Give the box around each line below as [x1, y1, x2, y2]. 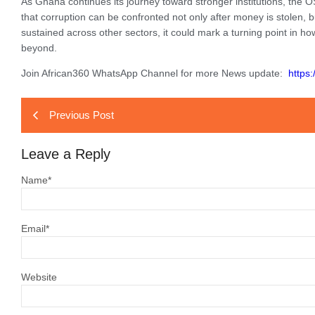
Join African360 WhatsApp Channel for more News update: [21, 67, 288, 79]
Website [21, 271, 57, 283]
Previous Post [49, 109, 114, 121]
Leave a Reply [21, 146, 110, 162]
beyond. [21, 42, 57, 53]
